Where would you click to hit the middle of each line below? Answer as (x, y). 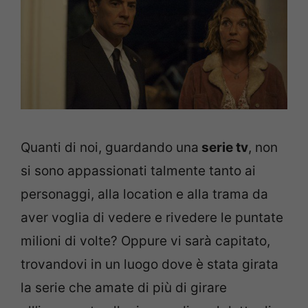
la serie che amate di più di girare (124, 288)
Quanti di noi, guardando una (110, 147)
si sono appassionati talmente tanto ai (138, 171)
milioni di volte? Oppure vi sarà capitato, (145, 241)
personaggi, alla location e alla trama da (144, 194)
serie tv (223, 147)
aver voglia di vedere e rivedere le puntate (152, 218)
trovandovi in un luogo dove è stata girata (150, 264)
